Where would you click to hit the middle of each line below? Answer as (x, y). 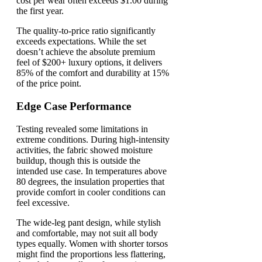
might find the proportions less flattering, (91, 254)
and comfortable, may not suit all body (87, 233)
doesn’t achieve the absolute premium (86, 52)
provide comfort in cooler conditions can (91, 192)
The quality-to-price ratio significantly (86, 31)
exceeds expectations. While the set (81, 42)
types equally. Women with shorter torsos (92, 243)
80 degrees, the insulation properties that (90, 181)
